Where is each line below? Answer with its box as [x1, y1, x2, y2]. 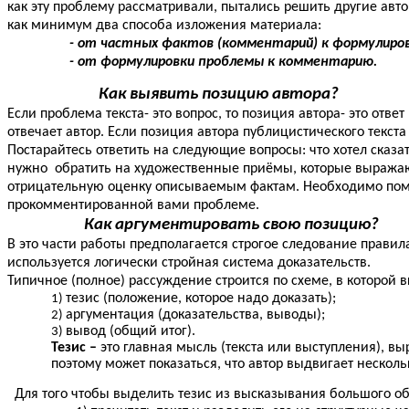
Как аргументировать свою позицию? [7, 216, 379, 235]
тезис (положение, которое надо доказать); [66, 291, 336, 307]
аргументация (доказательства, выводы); [66, 308, 325, 323]
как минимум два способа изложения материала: [7, 17, 321, 33]
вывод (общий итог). [66, 324, 195, 340]
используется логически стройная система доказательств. [7, 256, 371, 271]
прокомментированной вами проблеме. [7, 198, 259, 214]
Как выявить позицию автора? [7, 86, 339, 104]
